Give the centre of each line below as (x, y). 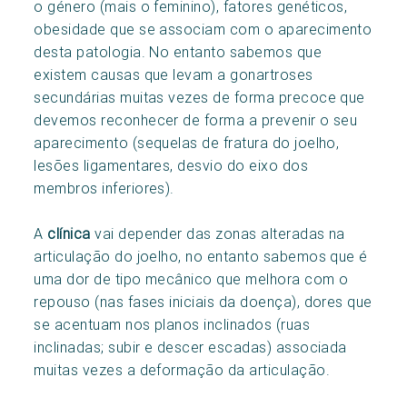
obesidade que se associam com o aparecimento (203, 29)
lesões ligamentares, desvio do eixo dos (171, 165)
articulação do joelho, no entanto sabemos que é (201, 256)
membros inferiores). (104, 188)
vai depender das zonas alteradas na (218, 233)
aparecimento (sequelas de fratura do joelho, (187, 142)
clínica (69, 233)
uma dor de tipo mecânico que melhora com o (191, 278)
